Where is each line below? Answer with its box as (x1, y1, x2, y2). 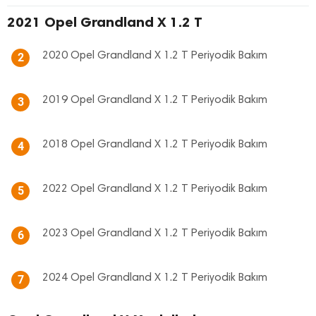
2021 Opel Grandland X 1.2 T (7, 13, 202, 30)
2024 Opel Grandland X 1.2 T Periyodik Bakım (42, 272, 267, 284)
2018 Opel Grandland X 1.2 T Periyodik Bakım (42, 139, 267, 150)
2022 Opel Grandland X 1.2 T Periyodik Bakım (42, 183, 267, 195)
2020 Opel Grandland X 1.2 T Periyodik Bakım (42, 50, 267, 61)
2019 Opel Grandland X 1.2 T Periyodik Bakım (42, 95, 267, 106)
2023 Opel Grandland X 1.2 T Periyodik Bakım (42, 228, 267, 239)
